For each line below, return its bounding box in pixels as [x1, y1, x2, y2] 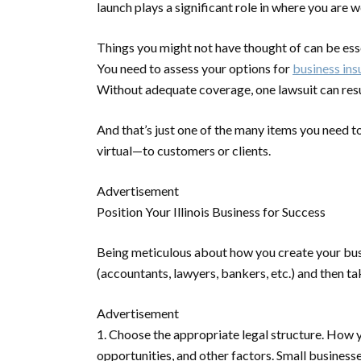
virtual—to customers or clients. [97, 143, 276, 158]
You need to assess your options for [97, 60, 293, 76]
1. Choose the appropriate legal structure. [97, 326, 324, 342]
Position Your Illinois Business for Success [97, 204, 326, 219]
